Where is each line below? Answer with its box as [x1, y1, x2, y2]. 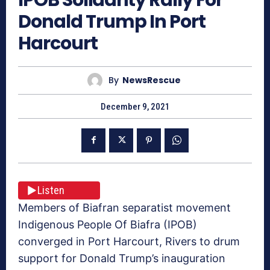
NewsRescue [122, 74, 181, 87]
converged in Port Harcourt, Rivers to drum [18, 234, 240, 248]
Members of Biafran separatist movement [18, 201, 231, 214]
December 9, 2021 [100, 101, 170, 112]
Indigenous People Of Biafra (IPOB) [18, 218, 197, 231]
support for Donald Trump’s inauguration [18, 251, 225, 265]
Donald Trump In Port [18, 8, 206, 34]
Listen [37, 184, 64, 197]
